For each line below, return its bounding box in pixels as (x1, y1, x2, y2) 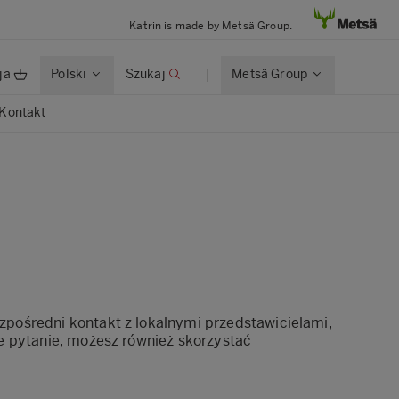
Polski (51, 67, 87, 83)
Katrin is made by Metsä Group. (129, 19, 292, 32)
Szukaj (125, 67, 166, 83)
